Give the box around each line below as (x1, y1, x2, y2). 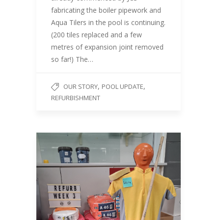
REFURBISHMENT (51, 93, 100, 102)
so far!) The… (51, 55, 93, 64)
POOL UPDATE (102, 82, 143, 91)
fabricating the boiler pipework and (51, 5, 161, 15)
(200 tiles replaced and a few (51, 30, 142, 39)
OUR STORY (63, 82, 98, 91)
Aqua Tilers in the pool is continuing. (51, 18, 165, 27)
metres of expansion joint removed (51, 42, 164, 52)
